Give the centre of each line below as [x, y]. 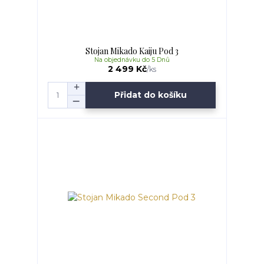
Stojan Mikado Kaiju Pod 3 [132, 51]
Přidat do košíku [151, 95]
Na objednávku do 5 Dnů [132, 60]
